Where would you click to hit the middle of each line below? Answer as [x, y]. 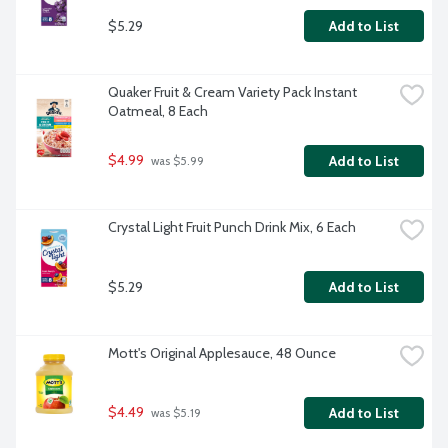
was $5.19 [174, 413]
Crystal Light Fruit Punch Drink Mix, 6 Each [232, 227]
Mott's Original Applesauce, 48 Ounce [222, 353]
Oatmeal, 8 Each [158, 111]
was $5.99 [176, 161]
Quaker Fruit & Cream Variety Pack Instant [232, 92]
